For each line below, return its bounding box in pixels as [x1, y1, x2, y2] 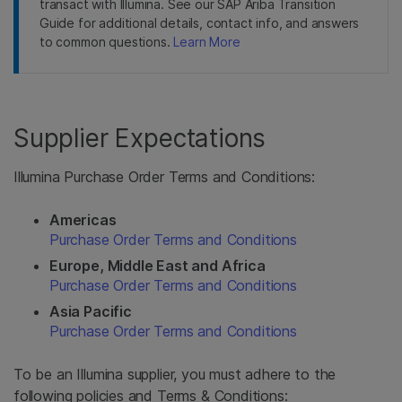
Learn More [173, 34, 240, 49]
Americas [49, 211, 117, 229]
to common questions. [39, 34, 174, 49]
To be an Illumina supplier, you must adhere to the [13, 365, 336, 383]
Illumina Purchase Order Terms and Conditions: [13, 168, 316, 186]
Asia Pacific [49, 302, 132, 320]
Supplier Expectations [13, 123, 267, 153]
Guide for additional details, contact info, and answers [39, 15, 360, 31]
